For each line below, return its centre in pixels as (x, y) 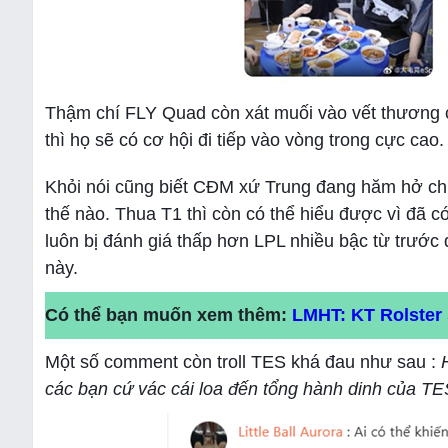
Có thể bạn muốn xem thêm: (168, 315)
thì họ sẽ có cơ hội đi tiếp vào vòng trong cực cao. (244, 140)
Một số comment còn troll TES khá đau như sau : (243, 362)
